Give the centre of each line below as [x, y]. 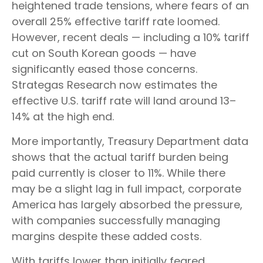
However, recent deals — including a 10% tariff [131, 38]
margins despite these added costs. [107, 237]
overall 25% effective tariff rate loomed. [116, 22]
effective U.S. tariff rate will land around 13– [124, 101]
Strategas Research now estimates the [114, 85]
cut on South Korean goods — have [104, 53]
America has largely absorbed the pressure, [127, 205]
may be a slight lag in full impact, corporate [127, 189]
